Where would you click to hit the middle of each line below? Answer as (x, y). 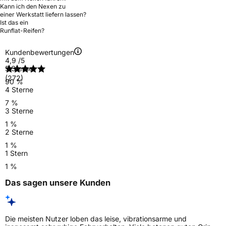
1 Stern (16, 153)
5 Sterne (19, 68)
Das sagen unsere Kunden (58, 183)
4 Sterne (19, 89)
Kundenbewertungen (40, 52)
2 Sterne (19, 132)
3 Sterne (19, 110)
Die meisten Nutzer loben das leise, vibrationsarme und (96, 219)
